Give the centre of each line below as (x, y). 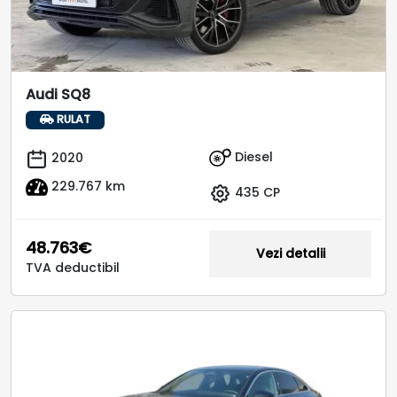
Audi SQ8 (58, 95)
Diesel (252, 156)
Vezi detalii (290, 253)
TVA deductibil (73, 267)
